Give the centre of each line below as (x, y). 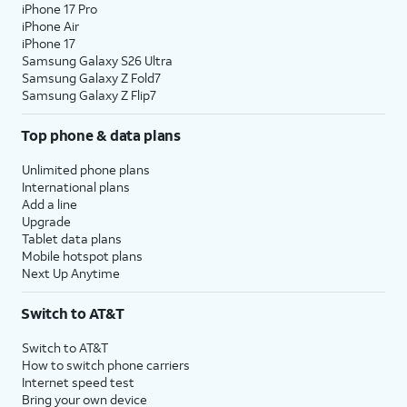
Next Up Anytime (71, 273)
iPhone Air (50, 26)
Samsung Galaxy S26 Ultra (97, 60)
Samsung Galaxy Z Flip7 (89, 95)
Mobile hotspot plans (82, 256)
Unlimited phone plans (86, 169)
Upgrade (46, 221)
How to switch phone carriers (106, 365)
